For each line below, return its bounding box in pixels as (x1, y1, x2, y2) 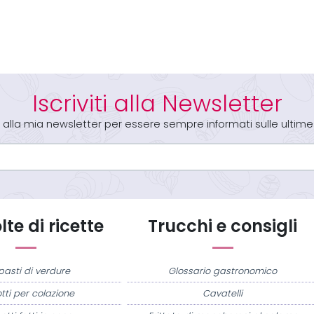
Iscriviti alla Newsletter (32, 90, 282, 118)
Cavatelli (203, 288, 243, 299)
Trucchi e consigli (148, 216, 298, 238)
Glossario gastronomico (168, 266, 278, 277)
